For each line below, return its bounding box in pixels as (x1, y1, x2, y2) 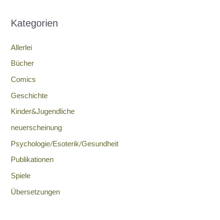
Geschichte (11, 89, 48, 103)
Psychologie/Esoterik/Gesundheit (11, 137, 119, 151)
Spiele (11, 169, 31, 183)
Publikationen (11, 153, 54, 167)
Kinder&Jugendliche (11, 105, 75, 119)
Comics (11, 73, 36, 87)
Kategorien (11, 14, 58, 32)
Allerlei (11, 41, 32, 55)
